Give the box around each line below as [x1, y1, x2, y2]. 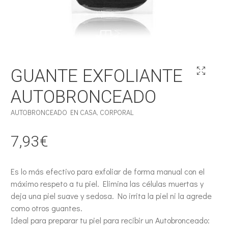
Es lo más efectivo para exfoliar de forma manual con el [11, 166, 205, 177]
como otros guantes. [11, 203, 83, 213]
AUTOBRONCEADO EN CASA [11, 107, 97, 117]
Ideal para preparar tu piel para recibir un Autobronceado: [11, 215, 210, 225]
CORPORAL [100, 107, 134, 117]
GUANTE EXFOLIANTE [11, 66, 183, 87]
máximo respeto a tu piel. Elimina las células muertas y [11, 178, 204, 189]
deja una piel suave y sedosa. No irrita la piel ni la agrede [11, 190, 212, 201]
